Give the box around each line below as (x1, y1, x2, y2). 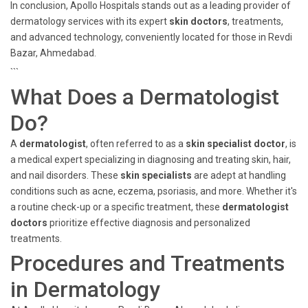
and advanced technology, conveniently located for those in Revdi (10, 32, 292, 43)
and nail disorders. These (10, 170, 120, 181)
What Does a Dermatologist (10, 84, 279, 110)
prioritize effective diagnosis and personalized (47, 217, 250, 228)
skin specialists (120, 170, 192, 181)
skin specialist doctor (186, 138, 285, 149)
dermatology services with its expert (10, 16, 169, 27)
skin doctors (169, 16, 228, 27)
